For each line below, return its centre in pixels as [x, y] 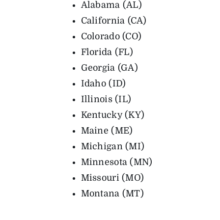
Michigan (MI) [113, 147]
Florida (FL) [107, 52]
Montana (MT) [112, 194]
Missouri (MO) [112, 178]
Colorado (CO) [111, 37]
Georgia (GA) [109, 68]
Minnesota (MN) [117, 162]
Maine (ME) [107, 131]
